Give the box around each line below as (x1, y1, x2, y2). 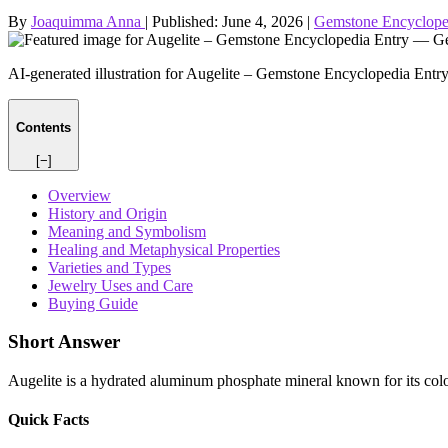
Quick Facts (8, 411, 89, 429)
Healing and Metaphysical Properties (48, 240, 280, 258)
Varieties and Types (48, 258, 171, 276)
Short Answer (8, 331, 120, 353)
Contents (16, 119, 71, 135)
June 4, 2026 (222, 13, 307, 31)
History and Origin (48, 204, 167, 222)
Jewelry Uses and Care (48, 276, 193, 294)
